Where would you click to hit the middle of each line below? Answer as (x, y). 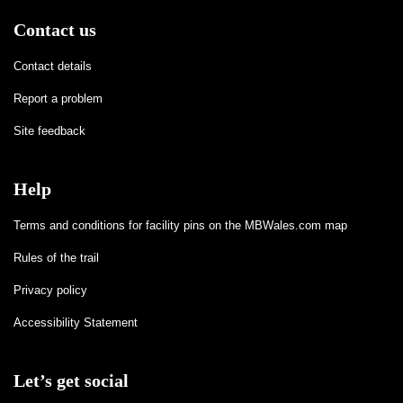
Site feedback (49, 130)
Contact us (55, 29)
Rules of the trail (56, 257)
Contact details (53, 66)
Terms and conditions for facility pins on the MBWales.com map (180, 225)
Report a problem (58, 98)
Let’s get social (71, 380)
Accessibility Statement (76, 322)
